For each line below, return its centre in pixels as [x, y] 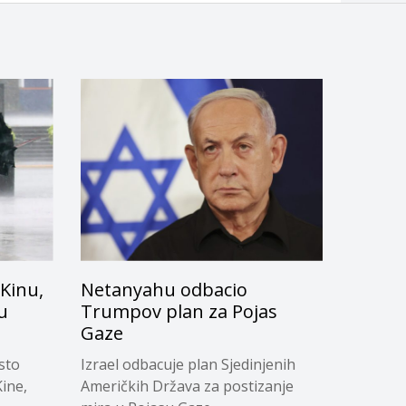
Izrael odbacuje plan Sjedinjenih [188, 364]
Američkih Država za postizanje [187, 386]
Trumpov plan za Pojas [179, 311]
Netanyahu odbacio [164, 289]
